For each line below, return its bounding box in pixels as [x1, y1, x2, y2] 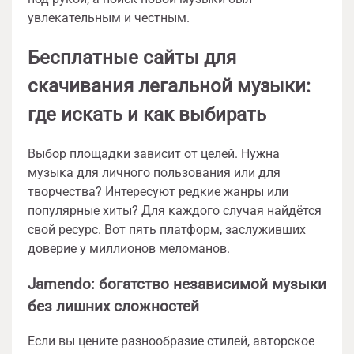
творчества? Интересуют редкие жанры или [28, 183, 288, 199]
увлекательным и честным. [28, 10, 190, 25]
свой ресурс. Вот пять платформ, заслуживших [28, 221, 306, 237]
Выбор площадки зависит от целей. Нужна [28, 145, 280, 161]
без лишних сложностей [28, 297, 199, 315]
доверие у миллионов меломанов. [28, 240, 230, 256]
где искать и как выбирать [28, 103, 266, 126]
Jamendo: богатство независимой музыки [28, 275, 326, 293]
